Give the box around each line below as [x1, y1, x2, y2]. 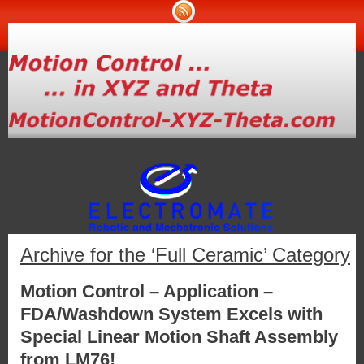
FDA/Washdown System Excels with [20, 304, 323, 325]
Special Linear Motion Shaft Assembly [20, 327, 338, 348]
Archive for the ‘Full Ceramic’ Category [20, 244, 350, 266]
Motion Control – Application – [20, 281, 273, 302]
